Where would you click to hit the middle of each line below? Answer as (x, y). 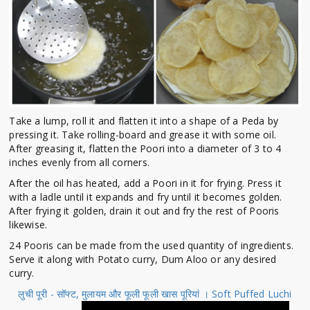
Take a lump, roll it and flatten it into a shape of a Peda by (144, 121)
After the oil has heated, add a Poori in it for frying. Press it (145, 183)
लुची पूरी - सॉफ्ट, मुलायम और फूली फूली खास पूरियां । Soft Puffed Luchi (155, 294)
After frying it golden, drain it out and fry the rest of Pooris (144, 211)
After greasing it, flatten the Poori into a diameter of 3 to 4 (145, 149)
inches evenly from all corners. (79, 163)
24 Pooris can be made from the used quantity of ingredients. (152, 246)
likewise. (28, 225)
